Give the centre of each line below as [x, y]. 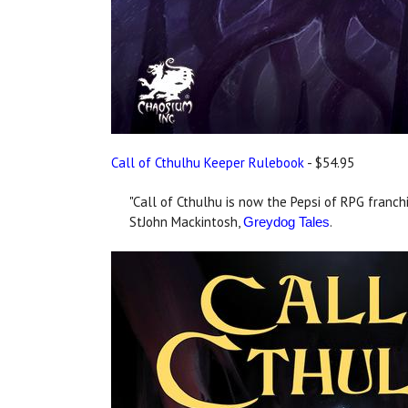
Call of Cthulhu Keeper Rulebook [208, 162]
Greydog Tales [286, 221]
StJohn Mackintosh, [186, 221]
